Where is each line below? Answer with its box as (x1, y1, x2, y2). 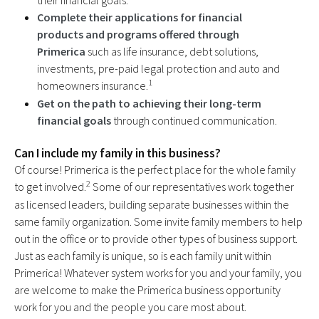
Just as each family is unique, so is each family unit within (14, 249, 271, 263)
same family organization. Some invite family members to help (14, 214, 303, 229)
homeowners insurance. (37, 78, 148, 93)
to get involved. (14, 179, 86, 194)
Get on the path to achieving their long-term (37, 96, 261, 111)
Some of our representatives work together (90, 179, 294, 194)
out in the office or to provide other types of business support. (14, 231, 298, 246)
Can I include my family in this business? (14, 145, 221, 162)
